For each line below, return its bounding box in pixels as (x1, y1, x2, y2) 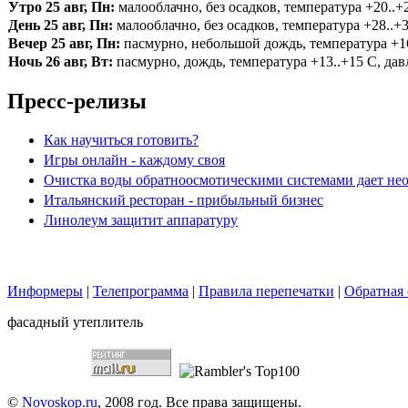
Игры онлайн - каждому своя (44, 152, 225, 168)
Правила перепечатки (199, 283, 334, 300)
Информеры (7, 283, 83, 300)
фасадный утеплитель (7, 314, 143, 331)
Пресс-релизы (7, 89, 147, 114)
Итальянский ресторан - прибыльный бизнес (44, 192, 323, 209)
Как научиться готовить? (44, 132, 199, 148)
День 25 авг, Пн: (8, 17, 113, 34)
